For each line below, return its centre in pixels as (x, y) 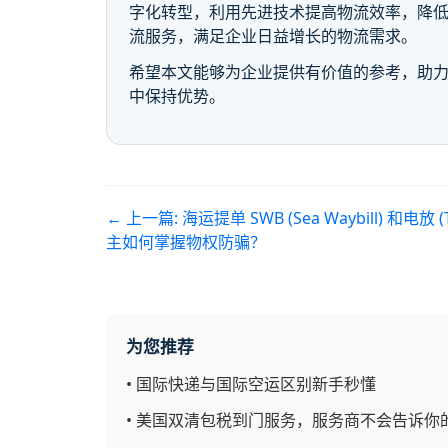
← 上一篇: (144, 217)
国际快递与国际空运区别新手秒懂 (256, 383)
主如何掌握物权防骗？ (186, 241)
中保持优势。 (177, 95)
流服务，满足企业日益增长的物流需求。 (273, 35)
